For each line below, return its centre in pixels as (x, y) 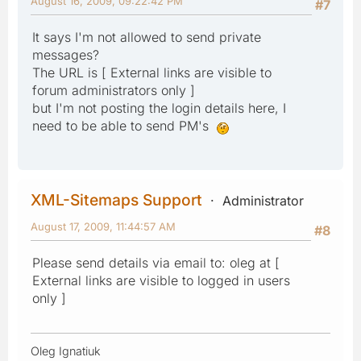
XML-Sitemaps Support (116, 199)
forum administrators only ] (114, 90)
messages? (66, 54)
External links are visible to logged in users (161, 280)
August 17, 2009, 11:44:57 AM (103, 226)
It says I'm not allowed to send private (147, 37)
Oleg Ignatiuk (66, 351)
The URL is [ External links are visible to (152, 72)
